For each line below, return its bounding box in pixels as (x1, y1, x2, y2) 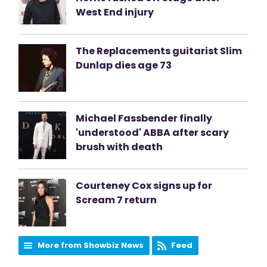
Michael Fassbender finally (76, 111, 213, 125)
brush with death (76, 140, 163, 154)
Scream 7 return (76, 193, 157, 207)
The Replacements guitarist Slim (76, 44, 243, 58)
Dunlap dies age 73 (76, 58, 172, 72)
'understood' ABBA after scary (76, 126, 229, 139)
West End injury (76, 5, 154, 19)
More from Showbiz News (38, 240, 144, 251)
